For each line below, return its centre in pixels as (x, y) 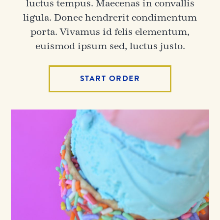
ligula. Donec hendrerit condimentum (110, 18)
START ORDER (110, 79)
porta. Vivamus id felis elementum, (110, 32)
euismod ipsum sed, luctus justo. (110, 46)
